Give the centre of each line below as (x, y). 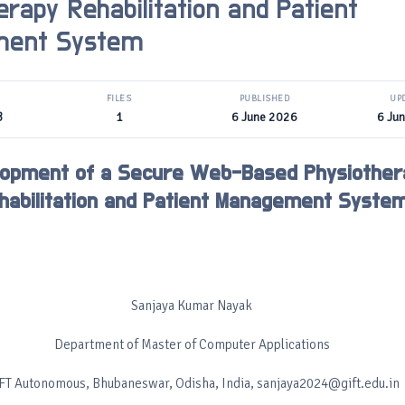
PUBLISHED (264, 99)
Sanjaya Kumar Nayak (192, 306)
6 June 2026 (264, 117)
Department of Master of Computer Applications (192, 344)
